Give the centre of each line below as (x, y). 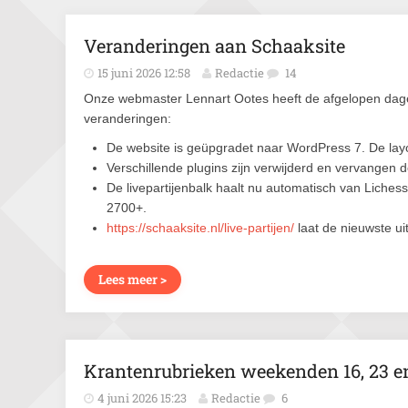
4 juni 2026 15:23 (142, 398)
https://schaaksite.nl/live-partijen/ (200, 228)
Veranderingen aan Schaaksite (214, 46)
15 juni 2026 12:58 (144, 73)
